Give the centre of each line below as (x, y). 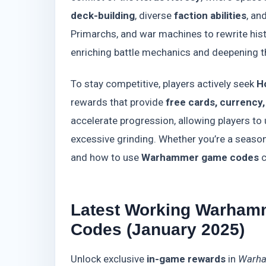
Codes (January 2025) (158, 229)
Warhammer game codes (200, 157)
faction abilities (210, 16)
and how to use (106, 157)
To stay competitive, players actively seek (164, 83)
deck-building (103, 16)
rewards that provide (118, 102)
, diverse (154, 16)
